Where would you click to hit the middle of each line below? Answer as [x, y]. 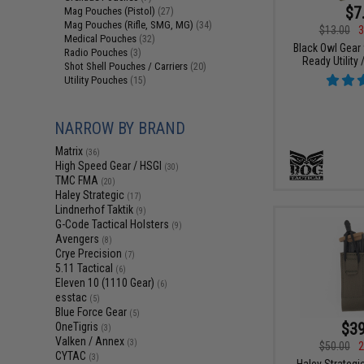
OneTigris [78, 327]
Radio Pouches [97, 52]
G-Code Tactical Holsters [114, 224]
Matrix [71, 151]
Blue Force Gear [93, 312]
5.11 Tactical [86, 268]
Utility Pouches [97, 80]
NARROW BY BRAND [120, 128]
